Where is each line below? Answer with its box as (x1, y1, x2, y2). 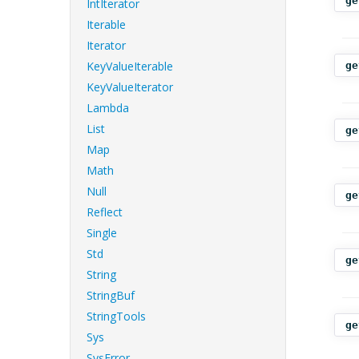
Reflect (87, 204, 123, 220)
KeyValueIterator (87, 79, 173, 95)
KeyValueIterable (87, 58, 173, 74)
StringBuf (87, 288, 135, 303)
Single (87, 225, 117, 240)
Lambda (87, 100, 129, 115)
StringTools (87, 309, 146, 324)
